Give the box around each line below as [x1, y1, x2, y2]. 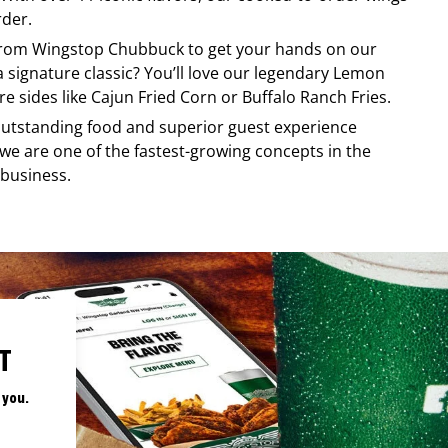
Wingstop [32, 37, 104, 60]
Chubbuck [108, 37, 184, 60]
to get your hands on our [184, 37, 377, 60]
